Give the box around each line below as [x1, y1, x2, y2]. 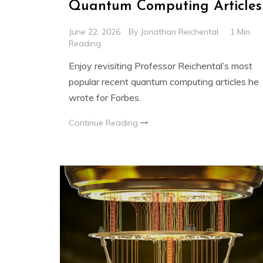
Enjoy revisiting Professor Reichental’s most [69, 60, 252, 72]
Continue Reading [69, 117, 140, 129]
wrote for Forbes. [69, 92, 141, 104]
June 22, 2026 [69, 26, 120, 38]
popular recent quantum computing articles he [69, 76, 259, 88]
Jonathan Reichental [140, 26, 218, 38]
